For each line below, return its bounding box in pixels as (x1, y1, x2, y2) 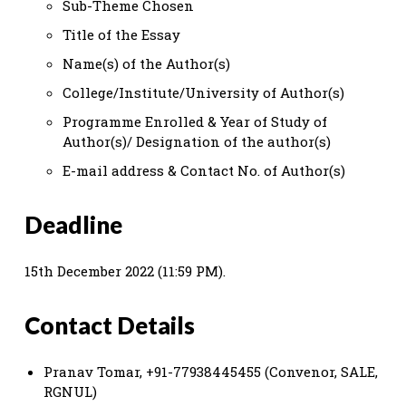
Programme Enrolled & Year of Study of (63, 111, 327, 130)
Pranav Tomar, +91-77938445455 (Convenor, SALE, (43, 362, 378, 381)
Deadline (24, 209, 122, 239)
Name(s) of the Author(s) (63, 53, 230, 72)
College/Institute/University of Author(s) (63, 82, 344, 101)
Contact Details (24, 310, 195, 340)
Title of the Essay (63, 24, 180, 43)
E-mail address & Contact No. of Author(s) (63, 160, 345, 179)
